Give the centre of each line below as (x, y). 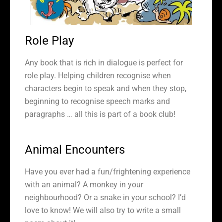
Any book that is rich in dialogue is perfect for (104, 63)
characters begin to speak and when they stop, (106, 88)
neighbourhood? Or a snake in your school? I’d (105, 197)
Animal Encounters (75, 150)
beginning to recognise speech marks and (97, 101)
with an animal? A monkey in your (84, 185)
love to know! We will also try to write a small (103, 210)
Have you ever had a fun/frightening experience (108, 172)
